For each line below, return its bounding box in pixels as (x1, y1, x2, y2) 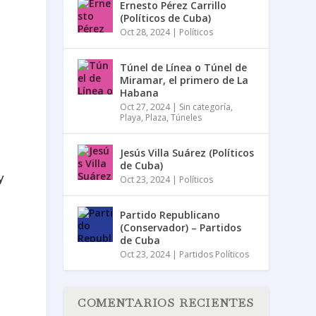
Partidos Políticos (179, 248, 250, 260)
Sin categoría (179, 100, 231, 113)
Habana (120, 85, 159, 99)
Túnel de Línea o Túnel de (120, 60, 248, 74)
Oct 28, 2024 (120, 25, 171, 38)
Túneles (171, 111, 202, 123)
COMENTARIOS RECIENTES (78, 295, 255, 310)
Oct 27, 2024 (120, 100, 171, 113)
